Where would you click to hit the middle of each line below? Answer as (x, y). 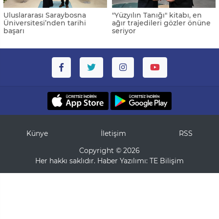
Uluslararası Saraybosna (45, 15)
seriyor (124, 31)
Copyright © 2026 (109, 151)
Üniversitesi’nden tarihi (45, 23)
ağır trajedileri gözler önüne (161, 23)
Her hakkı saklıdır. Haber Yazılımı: (92, 161)
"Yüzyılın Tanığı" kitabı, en (157, 15)
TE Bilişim (167, 161)
